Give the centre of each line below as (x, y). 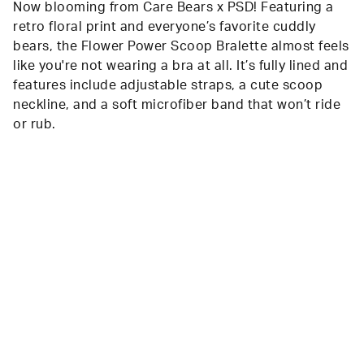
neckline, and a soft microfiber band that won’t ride (177, 105)
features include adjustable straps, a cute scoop (168, 86)
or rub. (35, 125)
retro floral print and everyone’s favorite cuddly (165, 27)
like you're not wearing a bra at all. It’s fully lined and (180, 66)
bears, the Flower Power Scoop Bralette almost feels (181, 47)
